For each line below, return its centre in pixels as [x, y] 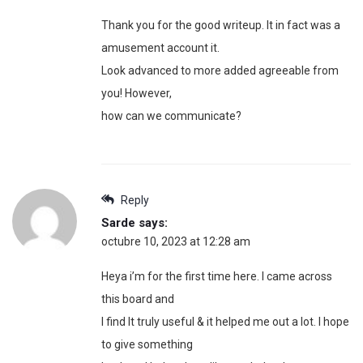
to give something [147, 345]
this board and [138, 299]
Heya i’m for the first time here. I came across [217, 277]
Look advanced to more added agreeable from [220, 71]
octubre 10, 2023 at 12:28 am [176, 242]
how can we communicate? [171, 116]
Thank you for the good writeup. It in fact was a [221, 26]
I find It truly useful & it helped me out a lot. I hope [225, 322]
